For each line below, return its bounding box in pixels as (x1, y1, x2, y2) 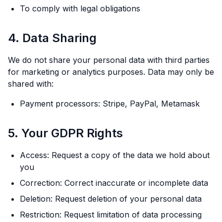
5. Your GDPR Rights (8, 126, 123, 140)
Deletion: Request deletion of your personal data (20, 194, 202, 204)
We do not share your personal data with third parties (8, 55, 210, 65)
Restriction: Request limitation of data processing (20, 210, 202, 220)
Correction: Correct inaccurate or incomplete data (20, 178, 208, 188)
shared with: (8, 79, 54, 89)
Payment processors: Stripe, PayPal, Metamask (20, 99, 200, 109)
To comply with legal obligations (20, 3, 140, 13)
